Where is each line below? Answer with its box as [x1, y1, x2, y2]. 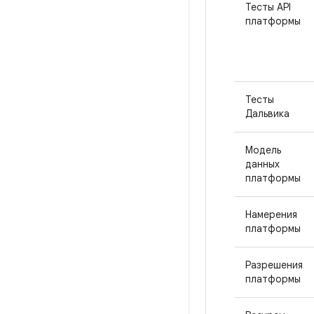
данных [245, 158, 280, 170]
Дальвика [245, 107, 289, 120]
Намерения [245, 208, 297, 221]
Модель [245, 144, 281, 156]
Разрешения [245, 259, 303, 271]
